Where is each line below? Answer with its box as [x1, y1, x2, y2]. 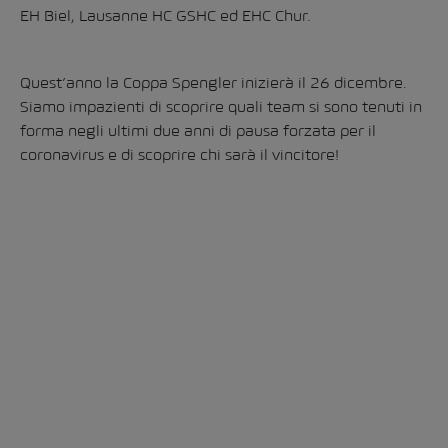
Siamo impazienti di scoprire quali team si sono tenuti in [20, 98, 422, 115]
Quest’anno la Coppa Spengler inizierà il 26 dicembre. [20, 74, 407, 91]
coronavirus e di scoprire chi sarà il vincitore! [20, 146, 339, 163]
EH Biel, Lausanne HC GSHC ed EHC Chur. [20, 7, 311, 24]
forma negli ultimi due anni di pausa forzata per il [20, 122, 376, 139]
